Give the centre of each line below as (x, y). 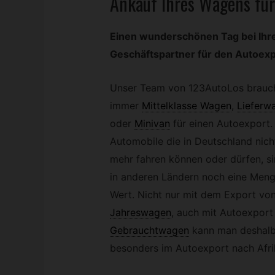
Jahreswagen (140, 213)
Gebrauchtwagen (149, 230)
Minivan (152, 124)
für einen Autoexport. (223, 124)
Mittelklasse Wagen (186, 106)
